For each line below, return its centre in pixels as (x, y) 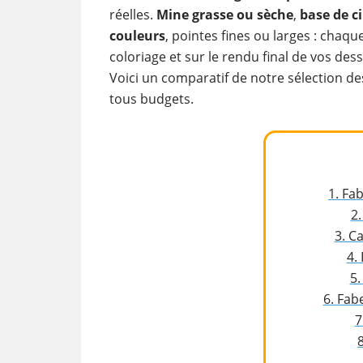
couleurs (137, 36)
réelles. (132, 15)
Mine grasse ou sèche (224, 15)
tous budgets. (151, 99)
